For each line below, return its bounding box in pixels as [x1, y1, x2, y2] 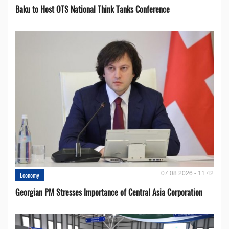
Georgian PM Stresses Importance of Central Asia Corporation [15, 186, 202, 198]
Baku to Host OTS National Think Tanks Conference [15, 3, 170, 15]
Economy [20, 170, 39, 179]
